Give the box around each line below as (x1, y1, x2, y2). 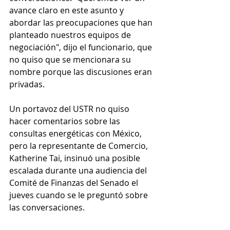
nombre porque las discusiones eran (9, 66, 154, 78)
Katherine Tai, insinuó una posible (9, 152, 142, 164)
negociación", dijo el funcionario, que (9, 42, 154, 53)
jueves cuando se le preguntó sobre (9, 189, 150, 201)
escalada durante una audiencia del (9, 165, 149, 177)
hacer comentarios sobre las (9, 116, 122, 127)
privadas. (9, 79, 45, 90)
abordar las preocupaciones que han (9, 17, 155, 29)
